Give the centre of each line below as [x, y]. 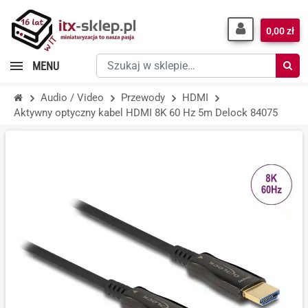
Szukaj [112, 61]
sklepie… [117, 94]
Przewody [143, 98]
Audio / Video [72, 98]
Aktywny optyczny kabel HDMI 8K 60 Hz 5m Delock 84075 [146, 113]
